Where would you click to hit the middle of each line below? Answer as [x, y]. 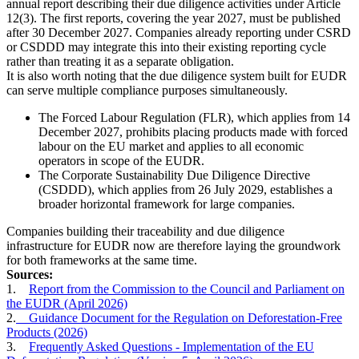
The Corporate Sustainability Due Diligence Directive [174, 175]
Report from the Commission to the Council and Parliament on [187, 289]
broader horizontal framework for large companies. [167, 204]
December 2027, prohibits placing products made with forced [193, 132]
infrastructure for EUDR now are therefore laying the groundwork [173, 246]
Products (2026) [47, 332]
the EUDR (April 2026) [67, 303]
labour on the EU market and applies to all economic [171, 146]
